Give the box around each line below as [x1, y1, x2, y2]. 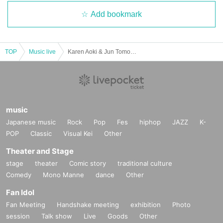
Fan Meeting [6, 200, 45, 209]
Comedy [6, 170, 31, 179]
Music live [29, 48, 56, 55]
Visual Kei [63, 129, 93, 137]
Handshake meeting [57, 200, 119, 209]
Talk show [41, 212, 72, 220]
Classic [30, 129, 52, 137]
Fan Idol [6, 187, 34, 197]
